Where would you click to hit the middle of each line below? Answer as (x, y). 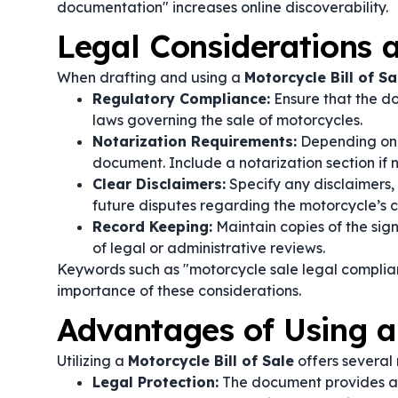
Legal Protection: (155, 382)
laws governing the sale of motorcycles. (227, 120)
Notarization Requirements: (195, 141)
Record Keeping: (152, 227)
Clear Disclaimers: (159, 184)
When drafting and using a (151, 77)
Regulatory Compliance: (181, 99)
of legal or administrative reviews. (209, 248)
